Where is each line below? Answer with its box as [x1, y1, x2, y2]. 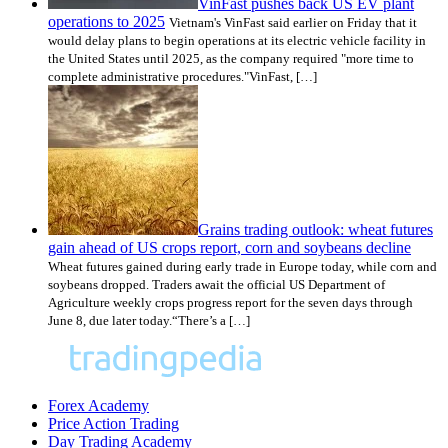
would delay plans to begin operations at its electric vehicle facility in [48, 32, 426, 48]
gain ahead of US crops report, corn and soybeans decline [48, 238, 411, 256]
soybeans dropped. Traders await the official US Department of [48, 276, 385, 292]
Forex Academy [48, 396, 149, 414]
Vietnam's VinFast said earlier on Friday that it [169, 14, 417, 30]
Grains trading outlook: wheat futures [198, 220, 433, 238]
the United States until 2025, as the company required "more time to [48, 50, 414, 66]
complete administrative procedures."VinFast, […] [48, 68, 317, 84]
